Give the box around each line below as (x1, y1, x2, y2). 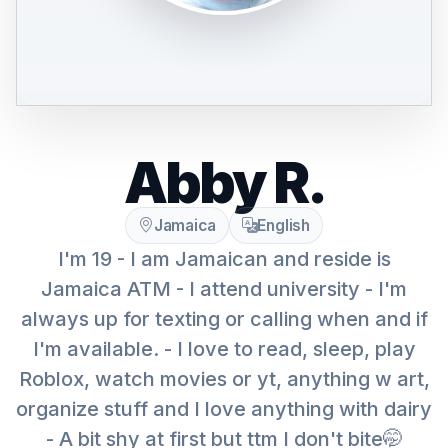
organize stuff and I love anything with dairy (16, 397, 432, 421)
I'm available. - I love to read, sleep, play (32, 337, 416, 361)
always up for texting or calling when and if (20, 307, 428, 331)
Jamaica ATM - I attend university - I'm (41, 277, 407, 301)
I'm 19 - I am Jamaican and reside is (57, 247, 391, 271)
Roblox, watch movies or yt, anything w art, (18, 367, 430, 391)
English (257, 216, 310, 235)
